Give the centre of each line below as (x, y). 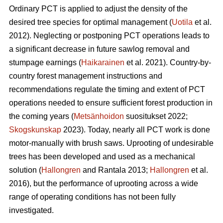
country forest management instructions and (86, 76)
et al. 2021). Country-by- (168, 63)
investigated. (31, 211)
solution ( (25, 170)
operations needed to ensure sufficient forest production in (111, 103)
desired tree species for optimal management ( (90, 22)
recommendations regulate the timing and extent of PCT (107, 90)
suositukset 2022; (156, 116)
